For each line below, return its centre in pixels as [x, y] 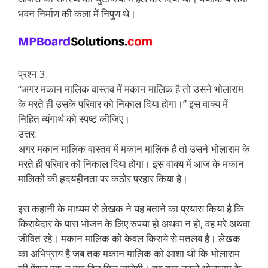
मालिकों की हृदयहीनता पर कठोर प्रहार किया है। [103, 178]
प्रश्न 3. [33, 74]
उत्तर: [28, 133]
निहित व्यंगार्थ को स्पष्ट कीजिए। [74, 118]
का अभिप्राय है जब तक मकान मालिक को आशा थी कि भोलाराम [129, 253]
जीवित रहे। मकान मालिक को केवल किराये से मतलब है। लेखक [129, 238]
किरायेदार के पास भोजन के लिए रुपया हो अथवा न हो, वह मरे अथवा [134, 223]
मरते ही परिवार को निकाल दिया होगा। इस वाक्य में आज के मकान [131, 163]
